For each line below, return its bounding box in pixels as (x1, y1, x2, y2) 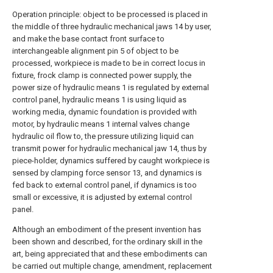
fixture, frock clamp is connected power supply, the (12, 71, 191, 80)
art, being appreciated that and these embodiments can (12, 249, 207, 258)
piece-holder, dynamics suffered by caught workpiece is (12, 156, 210, 165)
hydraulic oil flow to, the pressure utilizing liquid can (12, 132, 194, 141)
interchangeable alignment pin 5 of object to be (12, 46, 179, 55)
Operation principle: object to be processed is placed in (12, 10, 208, 19)
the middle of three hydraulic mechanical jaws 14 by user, (12, 22, 211, 31)
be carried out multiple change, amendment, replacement (12, 261, 212, 271)
